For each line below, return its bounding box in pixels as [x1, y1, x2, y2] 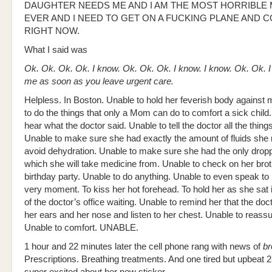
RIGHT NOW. [24, 26, 80, 36]
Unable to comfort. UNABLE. [24, 223, 138, 233]
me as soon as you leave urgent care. [24, 76, 174, 86]
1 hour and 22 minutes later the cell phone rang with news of [24, 242, 263, 251]
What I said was [24, 45, 87, 55]
